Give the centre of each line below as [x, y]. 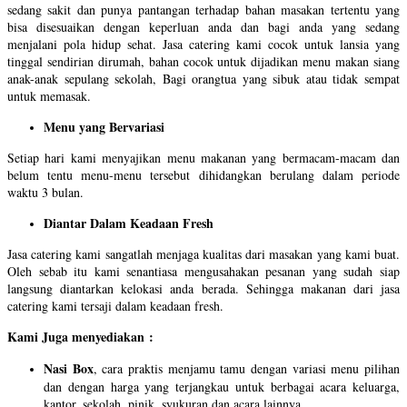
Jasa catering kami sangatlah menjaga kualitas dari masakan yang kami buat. [203, 254]
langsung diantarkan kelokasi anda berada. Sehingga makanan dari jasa [203, 289]
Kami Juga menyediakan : [80, 337]
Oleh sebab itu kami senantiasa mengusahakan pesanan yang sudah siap [203, 272]
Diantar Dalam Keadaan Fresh [129, 223]
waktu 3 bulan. [45, 193]
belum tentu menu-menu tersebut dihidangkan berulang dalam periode [203, 175]
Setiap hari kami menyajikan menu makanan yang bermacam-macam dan [203, 158]
